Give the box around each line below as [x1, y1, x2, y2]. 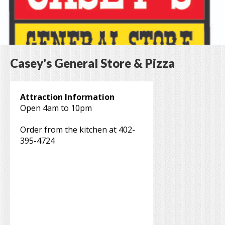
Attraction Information [20, 91, 115, 103]
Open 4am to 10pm [20, 102, 92, 114]
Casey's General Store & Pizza [10, 56, 175, 71]
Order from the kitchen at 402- [20, 124, 135, 135]
